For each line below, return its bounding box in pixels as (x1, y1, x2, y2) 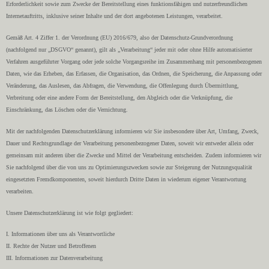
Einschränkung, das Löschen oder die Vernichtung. (6, 106, 128, 113)
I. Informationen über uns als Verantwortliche (6, 231, 115, 238)
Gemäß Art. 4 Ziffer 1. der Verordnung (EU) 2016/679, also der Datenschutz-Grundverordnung (6, 34, 233, 41)
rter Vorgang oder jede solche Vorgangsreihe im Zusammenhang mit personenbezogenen (51, 58, 262, 65)
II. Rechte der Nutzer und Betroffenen (6, 243, 96, 250)
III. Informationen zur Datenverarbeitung (6, 255, 103, 262)
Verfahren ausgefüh (6, 58, 51, 65)
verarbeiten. (6, 187, 34, 195)
